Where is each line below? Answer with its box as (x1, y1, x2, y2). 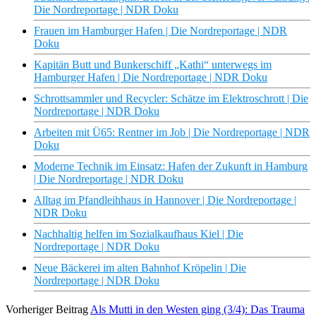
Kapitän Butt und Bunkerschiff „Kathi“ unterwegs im (34, 59, 272, 71)
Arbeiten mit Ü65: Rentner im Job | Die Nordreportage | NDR (34, 126, 310, 139)
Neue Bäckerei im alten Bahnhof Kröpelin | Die (34, 262, 246, 274)
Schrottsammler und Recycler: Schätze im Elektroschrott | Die (34, 92, 308, 105)
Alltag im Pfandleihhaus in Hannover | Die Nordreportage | (34, 194, 296, 207)
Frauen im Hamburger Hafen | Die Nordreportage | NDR (34, 25, 287, 37)
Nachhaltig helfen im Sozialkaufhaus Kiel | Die (34, 228, 243, 241)
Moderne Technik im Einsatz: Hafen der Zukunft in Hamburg (34, 160, 308, 173)
